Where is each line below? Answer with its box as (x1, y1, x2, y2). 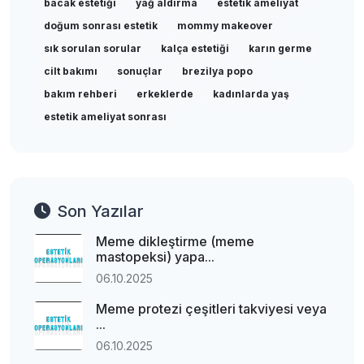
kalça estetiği (161, 42, 229, 54)
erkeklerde (136, 88, 193, 100)
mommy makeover (177, 19, 273, 32)
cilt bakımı (44, 65, 97, 77)
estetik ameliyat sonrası (44, 110, 167, 123)
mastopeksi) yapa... (96, 249, 214, 265)
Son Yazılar (57, 201, 144, 221)
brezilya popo (182, 65, 253, 77)
